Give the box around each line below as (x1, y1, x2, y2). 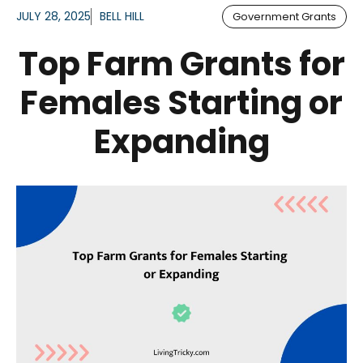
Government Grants (233, 8, 336, 24)
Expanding (93, 118, 270, 164)
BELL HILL (100, 7, 144, 24)
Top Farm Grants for (18, 41, 345, 87)
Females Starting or (20, 79, 343, 126)
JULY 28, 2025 (16, 7, 91, 24)
